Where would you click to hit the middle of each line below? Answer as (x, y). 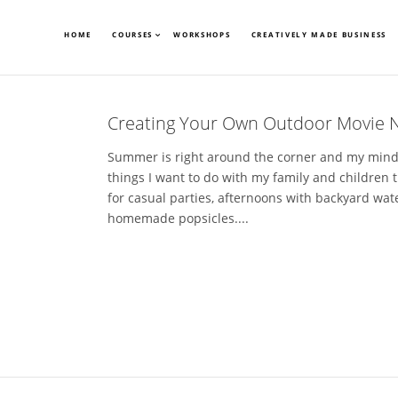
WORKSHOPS (202, 34)
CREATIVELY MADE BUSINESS (319, 34)
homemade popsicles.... (178, 218)
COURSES (133, 34)
